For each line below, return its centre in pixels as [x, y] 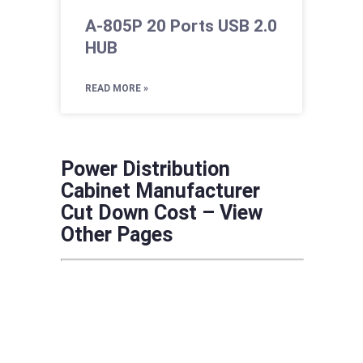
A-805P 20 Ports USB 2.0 [181, 26]
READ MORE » [116, 89]
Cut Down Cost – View [161, 213]
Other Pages [116, 235]
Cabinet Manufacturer [160, 191]
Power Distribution [145, 169]
